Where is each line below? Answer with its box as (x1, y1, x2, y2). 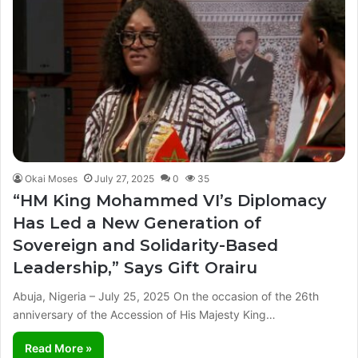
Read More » (25, 341, 92, 356)
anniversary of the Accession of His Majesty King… (13, 308, 276, 322)
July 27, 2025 (94, 173, 154, 185)
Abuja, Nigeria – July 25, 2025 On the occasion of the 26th (13, 289, 319, 304)
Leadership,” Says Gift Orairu (13, 258, 257, 278)
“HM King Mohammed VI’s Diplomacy (13, 191, 327, 211)
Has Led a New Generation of (13, 213, 261, 233)
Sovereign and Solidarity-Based (13, 236, 278, 256)
